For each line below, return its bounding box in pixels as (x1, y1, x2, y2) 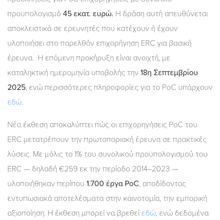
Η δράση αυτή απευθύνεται (113, 8, 208, 19)
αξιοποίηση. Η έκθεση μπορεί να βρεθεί (7, 208, 141, 218)
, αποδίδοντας (139, 178, 186, 189)
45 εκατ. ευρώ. (63, 8, 113, 19)
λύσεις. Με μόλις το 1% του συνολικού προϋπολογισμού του (7, 149, 208, 159)
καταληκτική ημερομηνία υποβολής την (7, 67, 140, 78)
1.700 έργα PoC (86, 178, 139, 189)
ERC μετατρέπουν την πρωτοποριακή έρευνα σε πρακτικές (7, 134, 207, 144)
